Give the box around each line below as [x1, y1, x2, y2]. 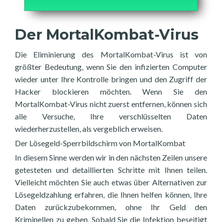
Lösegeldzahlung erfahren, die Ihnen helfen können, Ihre [15, 190, 207, 199]
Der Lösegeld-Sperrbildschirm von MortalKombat [15, 138, 185, 148]
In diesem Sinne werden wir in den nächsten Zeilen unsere [15, 153, 207, 162]
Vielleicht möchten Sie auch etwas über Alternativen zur [15, 177, 207, 187]
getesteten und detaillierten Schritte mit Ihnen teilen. [15, 165, 207, 174]
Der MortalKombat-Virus [15, 26, 199, 43]
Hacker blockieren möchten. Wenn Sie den [15, 87, 207, 96]
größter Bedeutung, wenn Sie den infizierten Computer [15, 62, 207, 71]
